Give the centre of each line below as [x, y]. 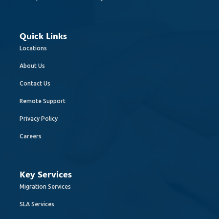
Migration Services [45, 186]
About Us [32, 66]
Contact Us [35, 83]
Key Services [46, 174]
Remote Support [43, 101]
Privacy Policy [39, 119]
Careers [31, 136]
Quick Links [43, 36]
